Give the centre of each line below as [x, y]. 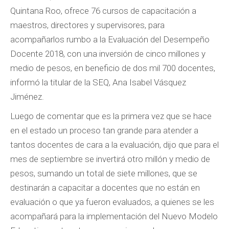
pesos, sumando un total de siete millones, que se [104, 173]
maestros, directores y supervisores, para [87, 25]
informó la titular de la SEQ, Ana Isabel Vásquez [98, 82]
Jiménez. [27, 97]
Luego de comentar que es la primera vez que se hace [111, 116]
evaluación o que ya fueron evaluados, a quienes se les [112, 202]
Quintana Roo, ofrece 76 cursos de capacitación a [103, 11]
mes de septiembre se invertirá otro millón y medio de [110, 159]
